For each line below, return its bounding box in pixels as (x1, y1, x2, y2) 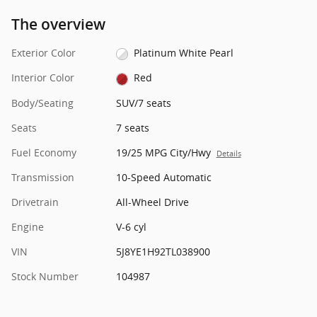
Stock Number (11, 269, 79, 283)
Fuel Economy (11, 145, 76, 159)
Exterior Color (11, 46, 76, 60)
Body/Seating (11, 96, 74, 110)
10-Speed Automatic (115, 170, 212, 184)
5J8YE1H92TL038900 (115, 244, 210, 258)
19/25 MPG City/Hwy (115, 145, 211, 159)
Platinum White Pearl (134, 46, 234, 60)
